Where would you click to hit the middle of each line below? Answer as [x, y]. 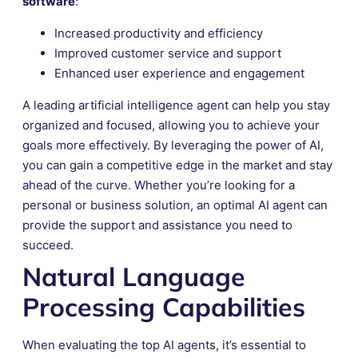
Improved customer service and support [168, 53]
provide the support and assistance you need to [157, 225]
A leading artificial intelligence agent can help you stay [176, 105]
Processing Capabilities [164, 306]
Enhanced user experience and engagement [179, 73]
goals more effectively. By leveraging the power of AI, [173, 145]
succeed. [48, 245]
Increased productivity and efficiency [159, 33]
